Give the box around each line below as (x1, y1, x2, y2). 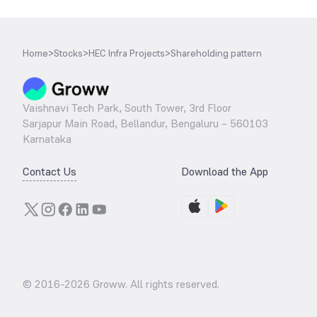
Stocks (54, 47, 83, 59)
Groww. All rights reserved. (90, 277, 219, 292)
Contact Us (23, 164, 76, 179)
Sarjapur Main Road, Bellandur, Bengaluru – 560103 (23, 116, 268, 131)
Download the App (181, 164, 268, 179)
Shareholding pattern (171, 47, 262, 59)
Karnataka (23, 132, 71, 146)
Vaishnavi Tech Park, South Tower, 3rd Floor (23, 100, 231, 115)
